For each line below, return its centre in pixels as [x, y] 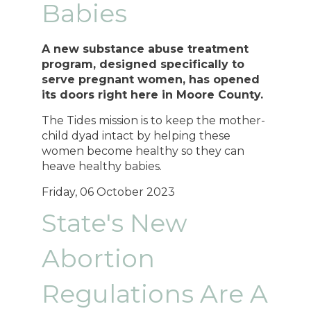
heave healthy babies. [102, 167]
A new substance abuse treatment [145, 49]
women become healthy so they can [143, 151]
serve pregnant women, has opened [151, 80]
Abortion [99, 258]
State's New [115, 222]
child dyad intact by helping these [136, 136]
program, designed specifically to [143, 65]
